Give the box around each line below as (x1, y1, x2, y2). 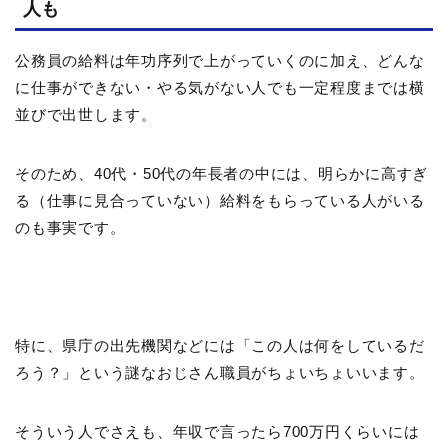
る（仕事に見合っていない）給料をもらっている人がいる (15, 191, 425, 209)
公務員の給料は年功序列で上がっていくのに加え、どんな (15, 51, 425, 69)
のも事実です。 (15, 218, 126, 236)
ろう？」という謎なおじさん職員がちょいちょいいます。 (15, 363, 425, 381)
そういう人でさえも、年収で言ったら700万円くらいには (15, 422, 420, 440)
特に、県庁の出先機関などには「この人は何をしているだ (15, 336, 425, 354)
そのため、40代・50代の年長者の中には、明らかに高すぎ (15, 164, 428, 182)
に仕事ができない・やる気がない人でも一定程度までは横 (15, 78, 425, 96)
